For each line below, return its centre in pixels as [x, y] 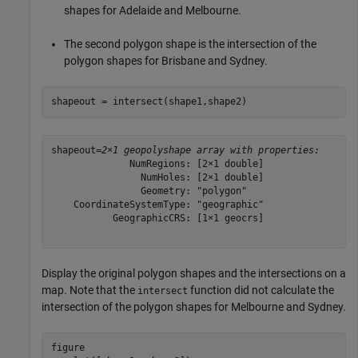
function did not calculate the [261, 290]
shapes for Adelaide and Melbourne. [153, 10]
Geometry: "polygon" [149, 191]
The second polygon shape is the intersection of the [190, 44]
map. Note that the [89, 290]
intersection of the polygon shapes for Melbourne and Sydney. [194, 306]
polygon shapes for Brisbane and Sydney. [166, 60]
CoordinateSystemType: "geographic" [157, 205]
